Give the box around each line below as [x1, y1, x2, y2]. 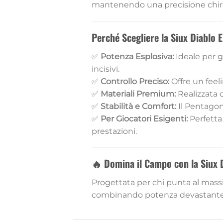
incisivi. [91, 64, 119, 74]
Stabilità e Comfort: [100, 101, 176, 111]
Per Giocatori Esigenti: [100, 113, 188, 123]
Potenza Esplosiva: [100, 51, 174, 61]
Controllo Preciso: [100, 76, 169, 86]
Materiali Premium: [100, 89, 176, 99]
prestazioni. [91, 126, 137, 136]
